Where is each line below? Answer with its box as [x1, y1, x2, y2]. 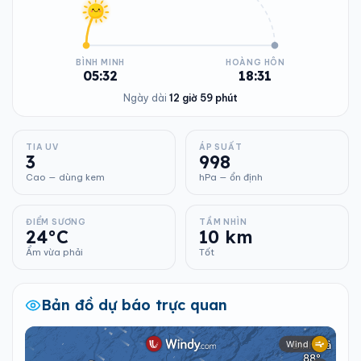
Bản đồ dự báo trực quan [41, 296, 227, 314]
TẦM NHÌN [199, 217, 247, 227]
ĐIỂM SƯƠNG [26, 217, 86, 227]
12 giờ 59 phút [169, 92, 238, 104]
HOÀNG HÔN [225, 57, 285, 68]
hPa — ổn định [199, 172, 263, 183]
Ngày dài [123, 92, 169, 104]
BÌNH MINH [76, 57, 126, 68]
